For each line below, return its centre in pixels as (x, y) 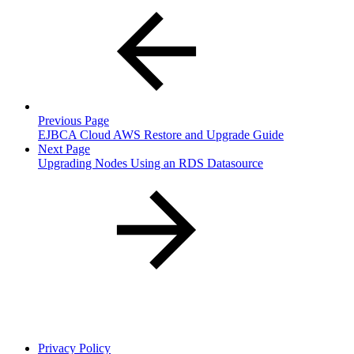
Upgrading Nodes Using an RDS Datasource (151, 163)
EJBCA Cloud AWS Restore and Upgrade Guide (161, 134)
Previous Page (73, 120)
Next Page (64, 149)
